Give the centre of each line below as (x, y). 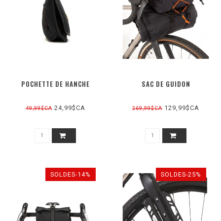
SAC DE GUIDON (166, 84)
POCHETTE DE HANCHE (55, 84)
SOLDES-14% (71, 175)
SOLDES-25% (181, 175)
